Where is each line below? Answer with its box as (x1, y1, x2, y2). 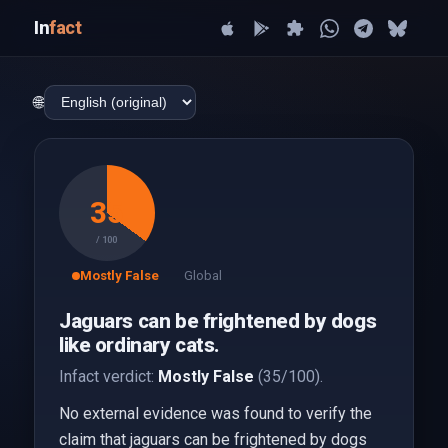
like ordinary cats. (58, 333, 221, 357)
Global (183, 268, 222, 283)
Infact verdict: (58, 367, 158, 386)
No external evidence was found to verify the (58, 404, 372, 423)
